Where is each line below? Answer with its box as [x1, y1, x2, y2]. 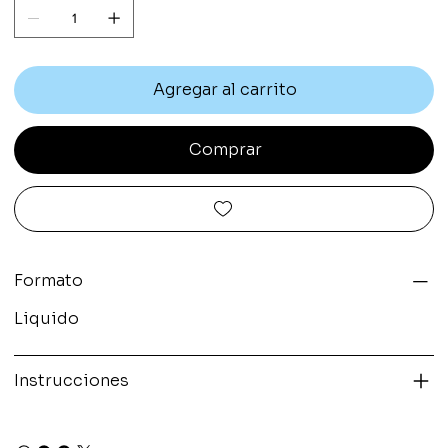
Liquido [14, 307, 80, 329]
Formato [14, 269, 84, 291]
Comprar [188, 138, 262, 160]
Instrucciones [14, 369, 130, 391]
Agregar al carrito [153, 78, 297, 100]
